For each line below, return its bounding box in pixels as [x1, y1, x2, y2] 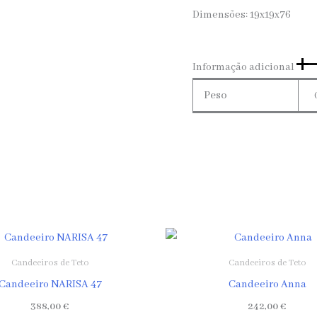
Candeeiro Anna [228, 277, 306, 291]
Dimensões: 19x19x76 [192, 8, 292, 22]
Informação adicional [192, 61, 297, 74]
